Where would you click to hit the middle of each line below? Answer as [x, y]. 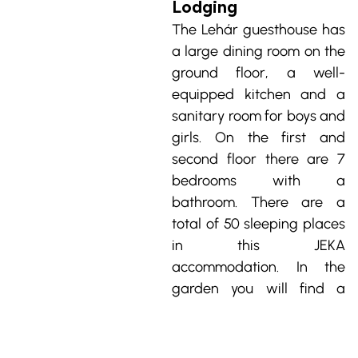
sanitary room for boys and [259, 115]
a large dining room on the [259, 51]
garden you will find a [259, 288]
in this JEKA [259, 245]
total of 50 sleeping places [259, 223]
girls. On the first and [259, 137]
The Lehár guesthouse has [259, 29]
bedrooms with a [259, 180]
